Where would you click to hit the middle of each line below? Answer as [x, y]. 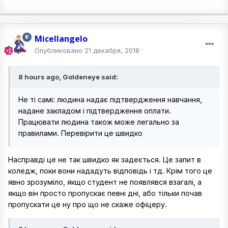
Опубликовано [60, 50]
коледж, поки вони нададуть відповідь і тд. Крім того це [110, 171]
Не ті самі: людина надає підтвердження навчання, [110, 99]
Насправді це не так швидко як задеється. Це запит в [105, 160]
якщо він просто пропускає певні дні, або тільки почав [105, 193]
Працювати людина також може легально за [99, 122]
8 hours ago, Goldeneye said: [68, 77]
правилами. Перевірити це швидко [82, 133]
